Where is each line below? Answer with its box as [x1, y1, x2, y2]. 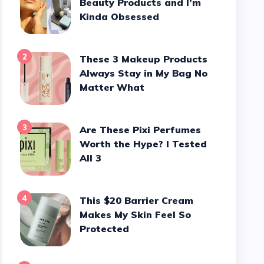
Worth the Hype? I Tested [80, 138, 207, 150]
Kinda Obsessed [80, 11, 163, 22]
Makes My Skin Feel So [80, 209, 192, 220]
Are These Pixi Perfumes [80, 124, 87, 136]
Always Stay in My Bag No [80, 67, 208, 79]
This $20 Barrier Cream [80, 194, 87, 206]
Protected [80, 223, 130, 235]
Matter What [80, 81, 145, 93]
